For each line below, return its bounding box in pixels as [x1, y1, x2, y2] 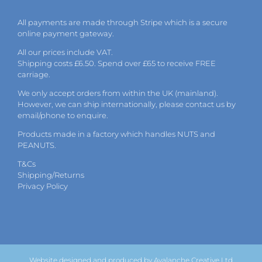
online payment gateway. [18, 28, 114, 38]
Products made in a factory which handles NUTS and [18, 129, 215, 139]
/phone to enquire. [39, 110, 108, 120]
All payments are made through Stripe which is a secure [18, 17, 227, 27]
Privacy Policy [18, 181, 68, 191]
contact [185, 99, 214, 109]
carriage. [18, 69, 50, 79]
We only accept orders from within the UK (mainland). [18, 88, 218, 98]
